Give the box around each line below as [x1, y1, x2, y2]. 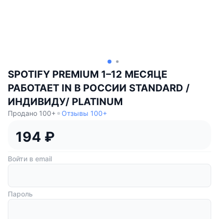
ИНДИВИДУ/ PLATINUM [8, 95, 123, 108]
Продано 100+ [8, 109, 56, 117]
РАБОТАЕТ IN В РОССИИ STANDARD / [8, 82, 190, 94]
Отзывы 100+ [62, 109, 107, 117]
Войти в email [8, 154, 52, 163]
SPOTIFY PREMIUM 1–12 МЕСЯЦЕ [8, 68, 167, 80]
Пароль [8, 189, 33, 198]
